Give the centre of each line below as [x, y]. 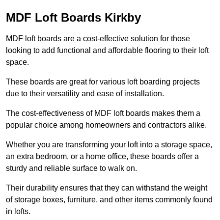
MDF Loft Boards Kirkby [73, 18]
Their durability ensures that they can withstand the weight [107, 188]
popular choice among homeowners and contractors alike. [106, 125]
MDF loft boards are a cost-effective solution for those [98, 39]
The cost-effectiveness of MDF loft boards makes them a [103, 113]
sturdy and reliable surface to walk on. [71, 168]
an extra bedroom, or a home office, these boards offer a [102, 157]
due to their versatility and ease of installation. [85, 94]
